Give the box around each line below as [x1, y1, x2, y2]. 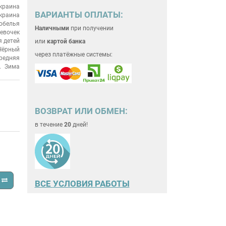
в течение [34, 121, 64, 129]
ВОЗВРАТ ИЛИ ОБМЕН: [34, 106, 128, 117]
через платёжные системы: [34, 50, 112, 58]
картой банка [46, 37, 85, 45]
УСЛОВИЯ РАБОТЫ [52, 179, 130, 189]
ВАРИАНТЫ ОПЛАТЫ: [34, 9, 123, 20]
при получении [69, 24, 114, 32]
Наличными [34, 24, 69, 32]
